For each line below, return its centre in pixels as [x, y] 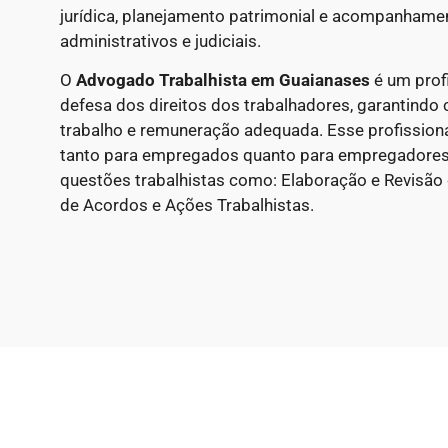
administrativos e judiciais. [160, 40]
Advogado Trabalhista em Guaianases [223, 79]
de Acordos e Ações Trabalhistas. [187, 204]
